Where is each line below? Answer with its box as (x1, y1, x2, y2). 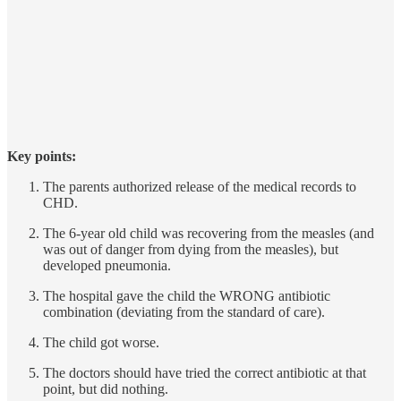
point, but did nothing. (43, 380, 168, 397)
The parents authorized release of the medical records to (43, 178, 356, 194)
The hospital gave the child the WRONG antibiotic (43, 287, 330, 303)
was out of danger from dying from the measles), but (43, 241, 338, 257)
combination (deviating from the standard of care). (43, 303, 325, 320)
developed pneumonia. (43, 257, 171, 273)
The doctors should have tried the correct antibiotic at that (43, 364, 366, 380)
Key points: (7, 148, 76, 164)
